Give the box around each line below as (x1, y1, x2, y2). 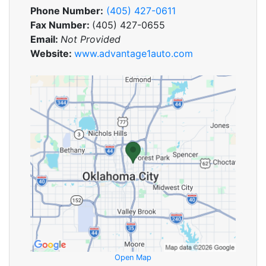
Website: (30, 47, 74, 59)
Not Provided (61, 33, 121, 45)
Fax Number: (30, 19, 92, 31)
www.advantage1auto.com (74, 47, 193, 59)
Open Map (115, 252, 151, 262)
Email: (30, 33, 61, 45)
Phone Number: (30, 5, 103, 17)
